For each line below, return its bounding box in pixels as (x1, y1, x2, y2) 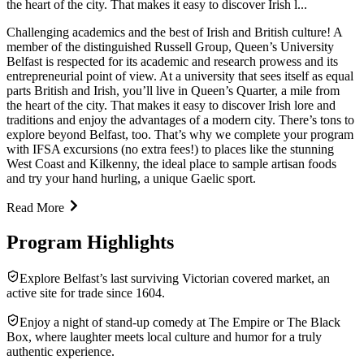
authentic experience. (6, 344, 115, 358)
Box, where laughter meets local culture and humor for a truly (6, 329, 322, 344)
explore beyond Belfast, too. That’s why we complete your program (6, 127, 353, 141)
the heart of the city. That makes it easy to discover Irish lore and (6, 97, 336, 112)
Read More (6, 200, 64, 214)
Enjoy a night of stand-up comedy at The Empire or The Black (19, 314, 340, 329)
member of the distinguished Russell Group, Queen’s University (6, 39, 334, 54)
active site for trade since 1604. (6, 285, 165, 300)
